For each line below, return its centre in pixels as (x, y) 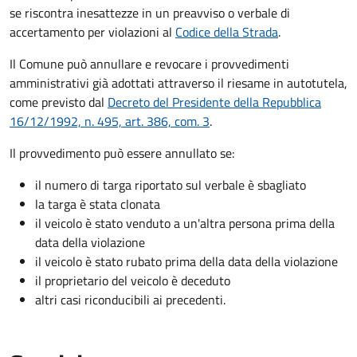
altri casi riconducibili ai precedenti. (130, 300)
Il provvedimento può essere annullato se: (122, 153)
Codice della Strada (227, 32)
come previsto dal (59, 102)
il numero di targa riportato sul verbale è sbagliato (171, 185)
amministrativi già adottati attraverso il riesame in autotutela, (178, 83)
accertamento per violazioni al (92, 32)
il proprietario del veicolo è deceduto (133, 281)
